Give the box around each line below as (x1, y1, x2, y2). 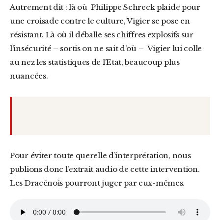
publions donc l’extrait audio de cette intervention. (10, 165, 200, 174)
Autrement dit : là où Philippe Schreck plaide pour (10, 2, 200, 12)
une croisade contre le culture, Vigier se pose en (10, 16, 190, 26)
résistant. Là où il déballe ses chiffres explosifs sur (10, 30, 193, 39)
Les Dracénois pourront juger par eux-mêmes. (10, 178, 185, 188)
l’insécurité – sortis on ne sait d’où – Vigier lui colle (10, 44, 202, 53)
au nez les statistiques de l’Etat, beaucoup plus (10, 57, 180, 67)
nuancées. (10, 71, 48, 81)
